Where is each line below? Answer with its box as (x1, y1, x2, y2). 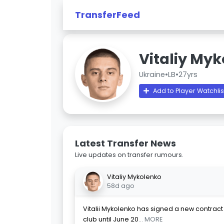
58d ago (107, 181, 134, 190)
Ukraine (139, 69, 165, 79)
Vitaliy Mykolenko (107, 172, 161, 181)
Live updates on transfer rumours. (75, 150, 183, 159)
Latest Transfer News (75, 137, 176, 149)
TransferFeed (75, 8, 140, 21)
